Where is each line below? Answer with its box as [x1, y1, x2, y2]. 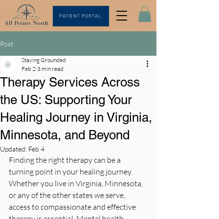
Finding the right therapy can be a [9, 155, 122, 165]
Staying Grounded [22, 56, 66, 64]
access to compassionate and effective [9, 202, 137, 212]
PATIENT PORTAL [59, 13, 101, 20]
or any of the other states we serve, [9, 190, 127, 200]
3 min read [37, 65, 64, 73]
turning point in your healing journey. [9, 167, 134, 177]
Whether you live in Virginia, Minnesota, [9, 178, 144, 189]
